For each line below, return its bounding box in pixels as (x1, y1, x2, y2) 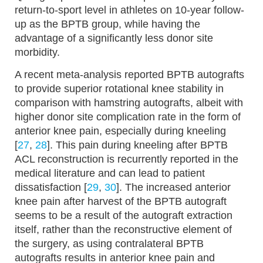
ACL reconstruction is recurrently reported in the (15, 153, 238, 166)
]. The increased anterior (116, 181, 231, 194)
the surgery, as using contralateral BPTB (15, 238, 204, 250)
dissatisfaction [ (15, 181, 87, 194)
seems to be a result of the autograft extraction (15, 210, 232, 222)
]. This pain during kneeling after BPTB (47, 139, 228, 151)
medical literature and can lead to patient (15, 167, 205, 180)
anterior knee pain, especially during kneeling (15, 125, 226, 137)
